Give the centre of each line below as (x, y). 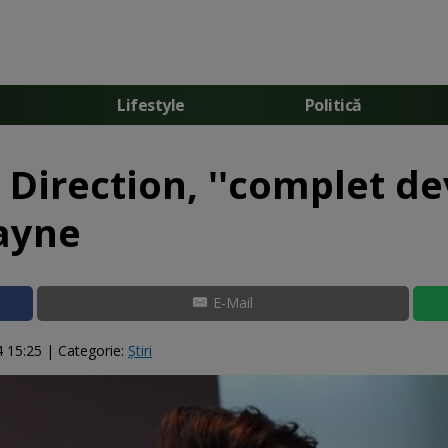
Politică (333, 104)
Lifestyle (151, 104)
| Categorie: (85, 350)
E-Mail (232, 302)
